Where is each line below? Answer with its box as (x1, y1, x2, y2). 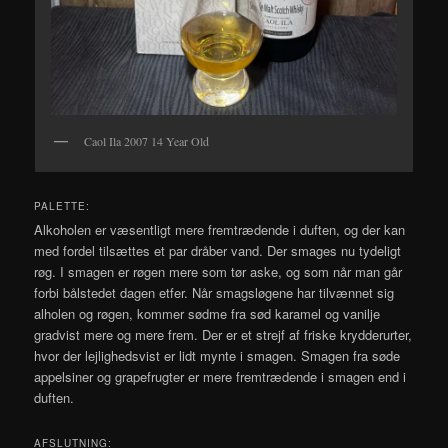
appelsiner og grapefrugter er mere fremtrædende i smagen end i (34, 367, 407, 387)
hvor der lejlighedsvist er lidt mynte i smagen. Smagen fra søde (34, 346, 401, 366)
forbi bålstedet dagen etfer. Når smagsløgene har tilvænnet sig (34, 283, 395, 303)
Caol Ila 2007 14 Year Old (84, 133, 209, 150)
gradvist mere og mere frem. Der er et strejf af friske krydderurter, (34, 325, 413, 345)
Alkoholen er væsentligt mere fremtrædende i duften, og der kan (34, 220, 406, 240)
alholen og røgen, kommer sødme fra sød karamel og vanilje (34, 304, 381, 324)
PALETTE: (34, 199, 91, 214)
